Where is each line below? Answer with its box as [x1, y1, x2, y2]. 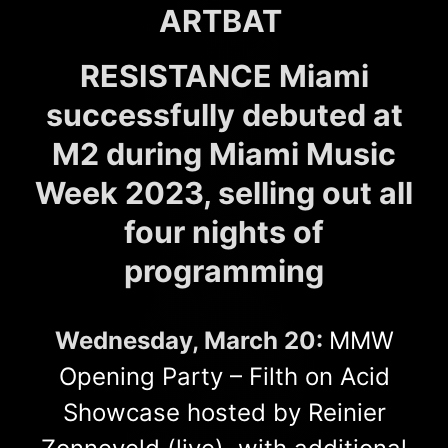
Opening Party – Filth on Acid [58, 361, 390, 391]
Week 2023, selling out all [35, 174, 413, 211]
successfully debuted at [45, 96, 403, 133]
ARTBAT [159, 2, 289, 39]
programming [124, 252, 324, 289]
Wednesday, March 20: [54, 325, 329, 355]
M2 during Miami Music [52, 135, 396, 172]
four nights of [124, 213, 324, 250]
